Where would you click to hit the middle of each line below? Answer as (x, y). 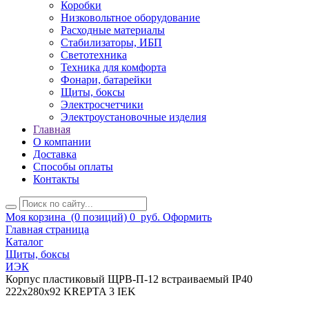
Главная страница (47, 230)
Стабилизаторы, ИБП (111, 43)
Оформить (187, 217)
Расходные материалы (113, 30)
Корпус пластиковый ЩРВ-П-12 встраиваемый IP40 (129, 279)
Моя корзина (36, 217)
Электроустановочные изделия (133, 117)
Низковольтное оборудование (130, 18)
